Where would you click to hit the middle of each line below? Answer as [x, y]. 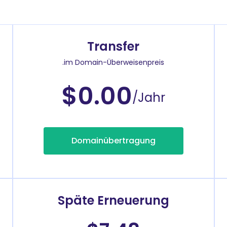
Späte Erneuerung [113, 200]
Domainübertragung [113, 140]
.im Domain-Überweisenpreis [113, 62]
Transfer [113, 46]
